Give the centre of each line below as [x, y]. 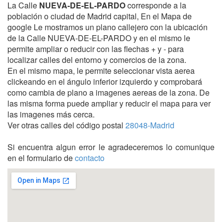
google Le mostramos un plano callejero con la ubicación [108, 27]
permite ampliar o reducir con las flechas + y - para [96, 49]
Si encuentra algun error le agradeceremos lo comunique [111, 147]
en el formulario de [41, 158]
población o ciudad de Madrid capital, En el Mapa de [100, 16]
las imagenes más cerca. [51, 114]
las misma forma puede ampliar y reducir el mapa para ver [109, 103]
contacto [90, 158]
